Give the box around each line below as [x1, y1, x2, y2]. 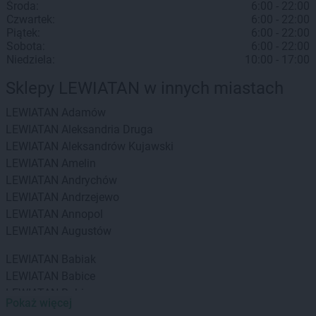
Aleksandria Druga [61, 123, 153, 136]
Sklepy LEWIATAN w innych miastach [6, 78, 284, 98]
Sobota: [6, 39, 45, 53]
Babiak [61, 253, 96, 266]
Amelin [61, 157, 96, 170]
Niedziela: [6, 53, 55, 66]
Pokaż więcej [6, 296, 72, 310]
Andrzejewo [61, 190, 119, 204]
